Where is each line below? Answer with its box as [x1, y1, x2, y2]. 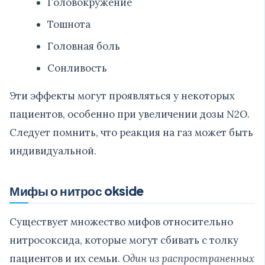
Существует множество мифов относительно [9, 215, 233, 228]
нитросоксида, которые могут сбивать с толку [9, 233, 238, 247]
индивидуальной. [9, 144, 96, 157]
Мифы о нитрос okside [9, 182, 144, 199]
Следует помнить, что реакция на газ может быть [9, 125, 253, 139]
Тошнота [47, 17, 91, 31]
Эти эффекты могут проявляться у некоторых [9, 89, 235, 102]
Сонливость [47, 61, 107, 75]
